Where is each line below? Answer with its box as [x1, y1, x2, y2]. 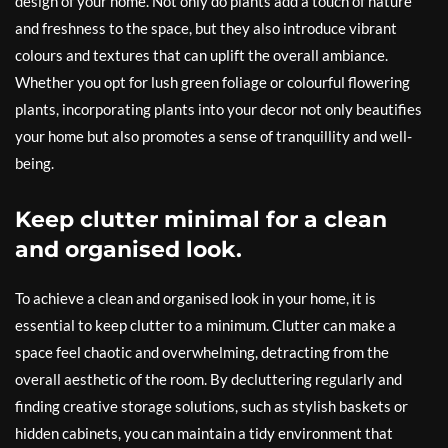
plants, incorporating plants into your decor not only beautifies [15, 100, 422, 118]
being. [15, 154, 54, 172]
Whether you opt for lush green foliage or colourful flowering [15, 73, 410, 91]
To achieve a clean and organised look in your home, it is [15, 289, 376, 307]
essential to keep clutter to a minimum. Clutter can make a [15, 316, 396, 334]
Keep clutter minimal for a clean [15, 206, 387, 233]
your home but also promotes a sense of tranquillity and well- [15, 127, 412, 145]
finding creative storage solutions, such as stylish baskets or [15, 397, 408, 415]
